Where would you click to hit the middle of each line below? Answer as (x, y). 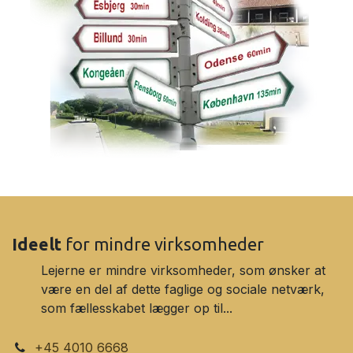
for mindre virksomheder (163, 244)
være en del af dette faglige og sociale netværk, (183, 289)
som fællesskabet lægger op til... (137, 308)
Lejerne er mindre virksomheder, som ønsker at (184, 270)
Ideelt (37, 244)
